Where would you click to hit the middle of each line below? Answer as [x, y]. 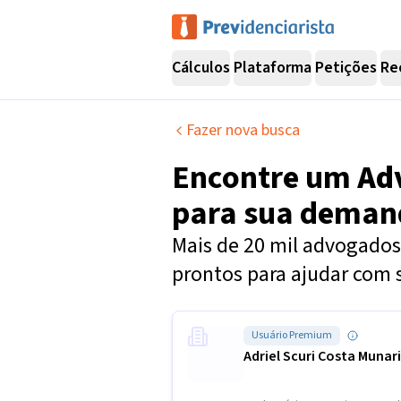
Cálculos [201, 67]
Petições [346, 67]
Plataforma [273, 67]
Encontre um [264, 178]
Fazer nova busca [243, 130]
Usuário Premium [292, 335]
